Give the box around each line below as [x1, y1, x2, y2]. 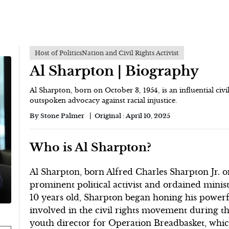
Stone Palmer [40, 112, 85, 120]
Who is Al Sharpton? [30, 140, 152, 154]
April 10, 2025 [126, 112, 171, 120]
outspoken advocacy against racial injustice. [30, 97, 177, 105]
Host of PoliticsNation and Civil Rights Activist [35, 49, 179, 57]
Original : [95, 112, 126, 120]
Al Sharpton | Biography [30, 63, 199, 79]
